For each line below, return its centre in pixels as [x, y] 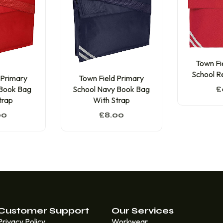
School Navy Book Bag [111, 89]
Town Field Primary [111, 78]
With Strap [111, 100]
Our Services [142, 211]
